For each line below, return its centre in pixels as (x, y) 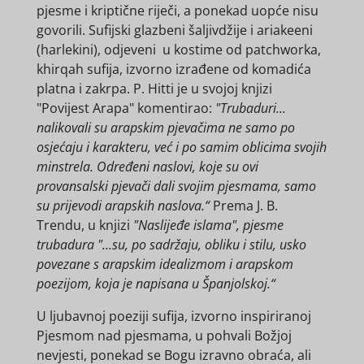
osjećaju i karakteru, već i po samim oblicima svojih (181, 147)
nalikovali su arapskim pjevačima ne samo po (165, 127)
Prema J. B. (243, 205)
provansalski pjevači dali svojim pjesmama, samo (176, 186)
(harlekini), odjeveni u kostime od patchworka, (178, 49)
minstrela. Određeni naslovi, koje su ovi (147, 166)
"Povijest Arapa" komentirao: (126, 108)
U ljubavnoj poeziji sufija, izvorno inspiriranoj (173, 316)
